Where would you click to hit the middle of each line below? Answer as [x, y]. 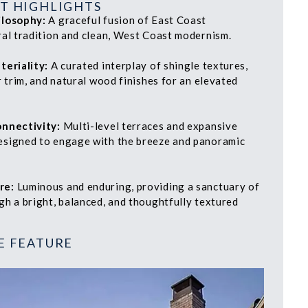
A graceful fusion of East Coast [126, 20]
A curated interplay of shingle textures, [148, 65]
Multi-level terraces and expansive [149, 125]
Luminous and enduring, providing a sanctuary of [137, 186]
